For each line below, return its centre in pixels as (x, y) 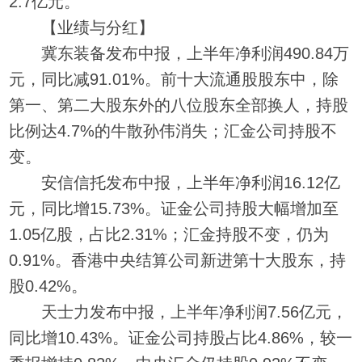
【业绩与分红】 (82, 27)
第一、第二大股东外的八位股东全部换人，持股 (179, 105)
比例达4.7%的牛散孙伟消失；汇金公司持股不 (173, 130)
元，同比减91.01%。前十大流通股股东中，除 (174, 79)
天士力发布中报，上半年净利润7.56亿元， (179, 311)
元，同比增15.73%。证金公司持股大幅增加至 (174, 208)
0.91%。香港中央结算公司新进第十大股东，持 (178, 260)
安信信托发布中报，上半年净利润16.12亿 (175, 182)
